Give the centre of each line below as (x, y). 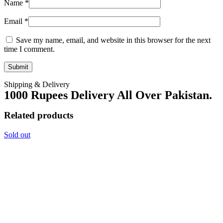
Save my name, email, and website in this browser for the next (113, 40)
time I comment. (29, 49)
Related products (39, 115)
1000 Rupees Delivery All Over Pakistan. (108, 95)
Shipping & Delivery (37, 84)
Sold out (17, 135)
